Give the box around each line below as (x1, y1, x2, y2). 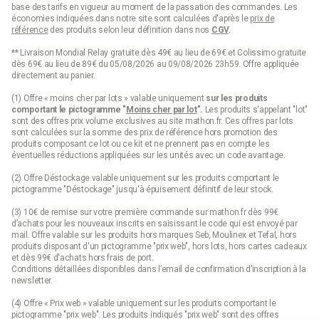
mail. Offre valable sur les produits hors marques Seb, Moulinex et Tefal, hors (11, 229, 297, 240)
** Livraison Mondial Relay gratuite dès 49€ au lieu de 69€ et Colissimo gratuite (11, 47, 307, 58)
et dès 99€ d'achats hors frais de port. (11, 252, 154, 263)
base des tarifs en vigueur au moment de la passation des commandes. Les (11, 1, 298, 12)
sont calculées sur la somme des (11, 127, 140, 137)
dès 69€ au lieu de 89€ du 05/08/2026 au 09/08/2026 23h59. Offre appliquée (11, 58, 300, 69)
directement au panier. (11, 70, 95, 80)
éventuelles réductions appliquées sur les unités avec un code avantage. (11, 150, 286, 160)
